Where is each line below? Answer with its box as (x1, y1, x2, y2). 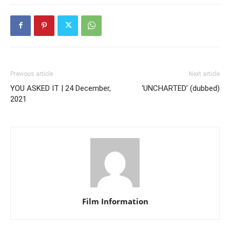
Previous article (10, 70, 53, 78)
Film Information (82, 196, 148, 206)
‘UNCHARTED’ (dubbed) (142, 83, 220, 93)
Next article (189, 70, 220, 78)
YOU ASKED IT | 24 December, (10, 83, 111, 93)
